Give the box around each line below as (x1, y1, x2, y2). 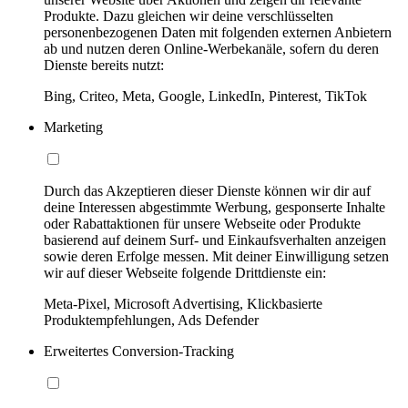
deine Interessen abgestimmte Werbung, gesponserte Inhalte (44, 199, 385, 215)
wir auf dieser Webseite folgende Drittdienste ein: (44, 264, 326, 280)
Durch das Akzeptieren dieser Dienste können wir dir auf (44, 182, 371, 199)
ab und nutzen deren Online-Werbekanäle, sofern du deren (44, 40, 379, 56)
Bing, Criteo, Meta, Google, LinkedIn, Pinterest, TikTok (44, 87, 367, 104)
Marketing (44, 118, 103, 135)
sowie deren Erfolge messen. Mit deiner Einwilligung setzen (44, 248, 389, 264)
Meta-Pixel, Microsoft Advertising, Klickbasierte (44, 295, 322, 311)
